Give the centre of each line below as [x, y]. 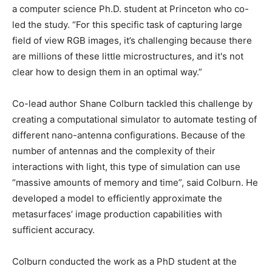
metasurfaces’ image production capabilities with [117, 214]
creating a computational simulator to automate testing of [134, 120]
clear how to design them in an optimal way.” [107, 72]
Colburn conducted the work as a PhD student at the [124, 262]
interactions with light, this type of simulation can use [126, 167]
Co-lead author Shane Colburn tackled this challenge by [132, 104]
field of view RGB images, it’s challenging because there [132, 41]
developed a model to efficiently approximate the [117, 199]
